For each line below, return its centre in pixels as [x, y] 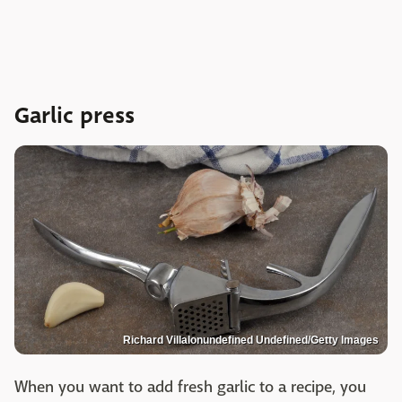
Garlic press [74, 115]
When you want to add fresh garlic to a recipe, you [190, 388]
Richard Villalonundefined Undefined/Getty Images [251, 341]
